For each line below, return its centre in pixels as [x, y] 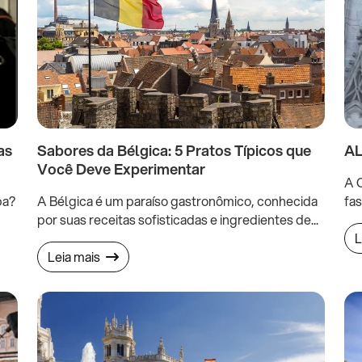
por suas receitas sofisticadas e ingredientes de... [178, 220]
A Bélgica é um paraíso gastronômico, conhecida [177, 201]
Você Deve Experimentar [121, 169]
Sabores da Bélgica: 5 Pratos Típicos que [174, 151]
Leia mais [75, 257]
